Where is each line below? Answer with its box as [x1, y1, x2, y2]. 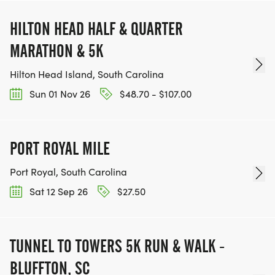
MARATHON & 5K [10, 40, 103, 61]
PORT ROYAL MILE [10, 138, 110, 160]
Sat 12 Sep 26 [27, 185, 88, 198]
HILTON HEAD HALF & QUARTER [10, 18, 183, 39]
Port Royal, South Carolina [10, 165, 127, 179]
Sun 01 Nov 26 [27, 87, 90, 100]
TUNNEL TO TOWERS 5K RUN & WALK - [10, 236, 225, 257]
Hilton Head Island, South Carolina [10, 67, 164, 80]
